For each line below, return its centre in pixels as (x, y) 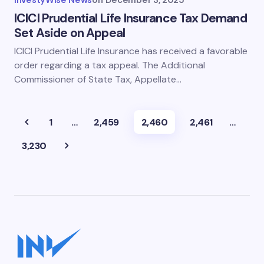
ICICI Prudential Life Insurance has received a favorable (131, 51)
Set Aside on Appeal (70, 33)
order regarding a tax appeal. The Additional (110, 65)
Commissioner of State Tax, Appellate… (98, 79)
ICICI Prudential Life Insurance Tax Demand (131, 18)
